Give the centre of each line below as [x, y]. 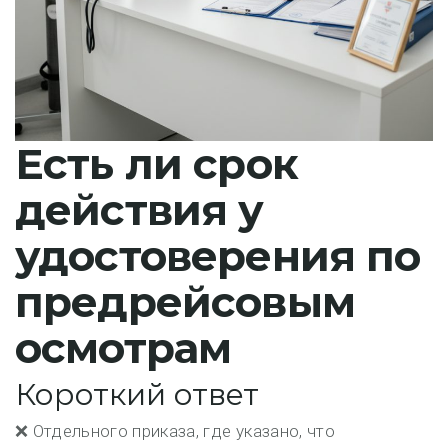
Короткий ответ [137, 394]
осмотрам [123, 348]
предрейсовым [185, 302]
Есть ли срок [156, 164]
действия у [139, 210]
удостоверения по [218, 256]
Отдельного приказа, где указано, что [183, 431]
